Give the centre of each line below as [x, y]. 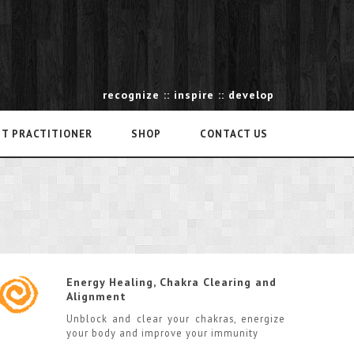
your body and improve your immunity [162, 332]
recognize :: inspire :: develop [189, 94]
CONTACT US [234, 134]
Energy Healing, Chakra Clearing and [171, 282]
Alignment [96, 296]
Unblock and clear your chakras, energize [175, 318]
